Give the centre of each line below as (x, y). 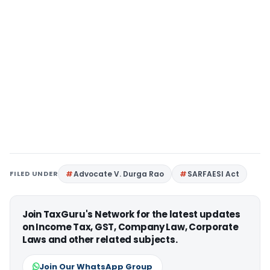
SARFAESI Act (214, 174)
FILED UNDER (34, 173)
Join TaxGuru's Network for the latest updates (131, 214)
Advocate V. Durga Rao (119, 174)
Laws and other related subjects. (100, 239)
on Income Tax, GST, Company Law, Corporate (130, 227)
